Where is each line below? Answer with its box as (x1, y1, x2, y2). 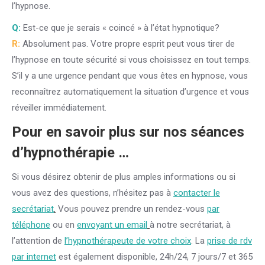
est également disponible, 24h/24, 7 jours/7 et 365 (56, 251, 253, 262)
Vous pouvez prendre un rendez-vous (56, 203, 207, 214)
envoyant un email (77, 219, 147, 230)
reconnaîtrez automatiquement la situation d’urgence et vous (12, 86, 249, 97)
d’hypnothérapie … (12, 144, 129, 161)
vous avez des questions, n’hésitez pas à (12, 188, 173, 198)
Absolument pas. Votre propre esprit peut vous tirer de (20, 38, 235, 49)
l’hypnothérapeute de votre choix (64, 235, 191, 246)
